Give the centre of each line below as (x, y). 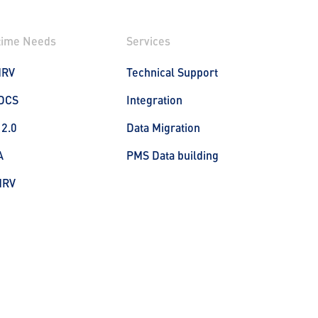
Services (148, 41)
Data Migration (163, 127)
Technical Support (172, 72)
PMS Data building (172, 155)
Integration (154, 100)
